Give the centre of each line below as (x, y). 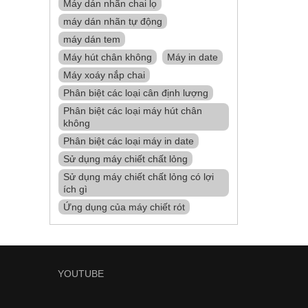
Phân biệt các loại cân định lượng (136, 93)
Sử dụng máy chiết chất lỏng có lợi (139, 177)
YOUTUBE (80, 274)
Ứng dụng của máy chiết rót (124, 207)
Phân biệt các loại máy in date (129, 141)
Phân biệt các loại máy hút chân (133, 111)
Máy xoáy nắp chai (104, 75)
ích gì (76, 189)
